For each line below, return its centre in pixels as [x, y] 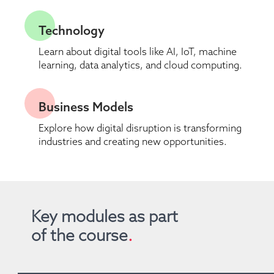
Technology [72, 30]
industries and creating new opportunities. [133, 142]
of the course [80, 235]
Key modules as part [105, 216]
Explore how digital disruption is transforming [140, 128]
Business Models [86, 107]
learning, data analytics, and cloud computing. [140, 65]
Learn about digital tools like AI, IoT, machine [138, 52]
